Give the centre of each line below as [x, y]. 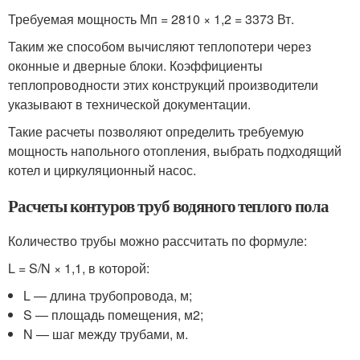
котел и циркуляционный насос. [102, 170]
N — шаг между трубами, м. [106, 334]
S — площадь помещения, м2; [114, 315]
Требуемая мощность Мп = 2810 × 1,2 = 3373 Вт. [151, 19]
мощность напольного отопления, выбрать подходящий [175, 151]
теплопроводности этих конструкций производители [163, 85]
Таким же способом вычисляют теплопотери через [160, 46]
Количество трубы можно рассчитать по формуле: [157, 241]
